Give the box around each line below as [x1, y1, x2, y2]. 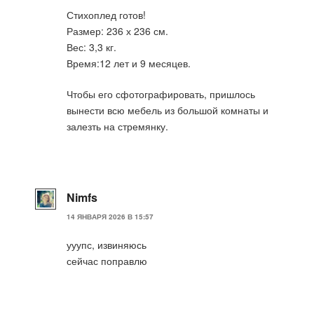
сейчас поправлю [67, 254, 147, 268]
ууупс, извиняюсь [67, 238, 146, 252]
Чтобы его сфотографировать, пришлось [67, 86, 255, 101]
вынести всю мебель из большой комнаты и [67, 102, 268, 117]
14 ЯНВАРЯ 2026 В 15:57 [67, 212, 153, 222]
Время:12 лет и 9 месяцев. [67, 55, 191, 70]
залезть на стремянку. [67, 118, 168, 133]
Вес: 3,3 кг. [67, 39, 116, 54]
